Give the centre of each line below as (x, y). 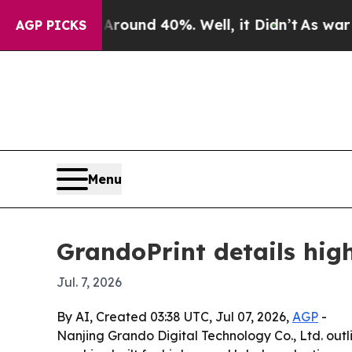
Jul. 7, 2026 (89, 282)
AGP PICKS (51, 25)
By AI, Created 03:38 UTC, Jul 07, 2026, (174, 317)
